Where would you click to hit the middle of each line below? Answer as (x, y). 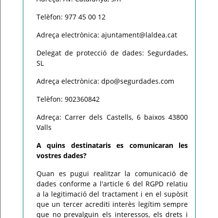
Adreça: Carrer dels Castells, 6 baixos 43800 (112, 117)
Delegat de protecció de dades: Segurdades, (112, 53)
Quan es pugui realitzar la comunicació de (112, 173)
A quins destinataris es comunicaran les (112, 145)
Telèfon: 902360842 (68, 99)
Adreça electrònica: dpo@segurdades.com (105, 81)
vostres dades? (62, 155)
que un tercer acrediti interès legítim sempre (112, 204)
